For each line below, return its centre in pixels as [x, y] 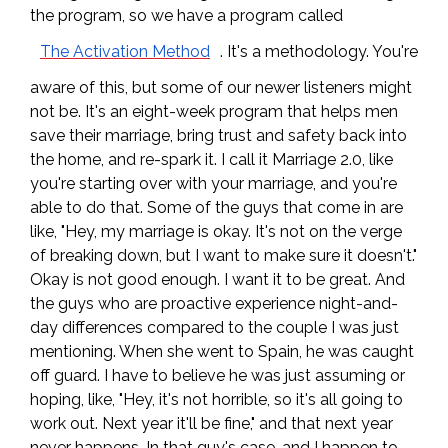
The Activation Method [125, 52]
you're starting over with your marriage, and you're [213, 184]
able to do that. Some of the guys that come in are [216, 208]
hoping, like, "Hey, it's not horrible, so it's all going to [216, 400]
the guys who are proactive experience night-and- [214, 304]
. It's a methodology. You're [319, 52]
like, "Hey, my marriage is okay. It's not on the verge [216, 232]
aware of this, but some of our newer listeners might [221, 88]
